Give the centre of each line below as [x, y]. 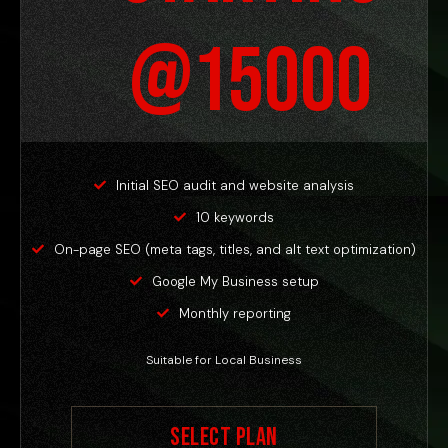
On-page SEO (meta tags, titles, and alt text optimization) [235, 249]
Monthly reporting [235, 313]
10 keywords [235, 217]
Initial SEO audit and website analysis [235, 185]
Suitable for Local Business [224, 359]
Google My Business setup [235, 281]
